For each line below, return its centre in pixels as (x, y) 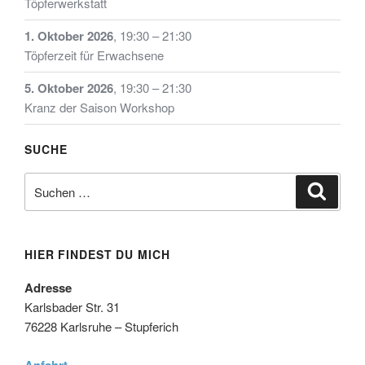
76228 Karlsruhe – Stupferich (101, 327)
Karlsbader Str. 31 (72, 307)
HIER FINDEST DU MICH (97, 255)
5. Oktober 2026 (69, 88)
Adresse (48, 288)
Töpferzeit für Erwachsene (94, 55)
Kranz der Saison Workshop (99, 108)
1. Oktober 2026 (69, 36)
